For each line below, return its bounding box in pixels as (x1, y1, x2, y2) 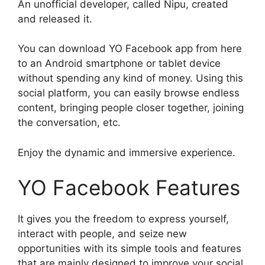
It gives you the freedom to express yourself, (18, 213, 229, 225)
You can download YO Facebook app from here (18, 43, 242, 55)
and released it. (18, 12, 92, 25)
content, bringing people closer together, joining (18, 102, 244, 114)
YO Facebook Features (18, 175, 240, 201)
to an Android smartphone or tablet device (18, 57, 221, 70)
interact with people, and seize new (18, 228, 187, 240)
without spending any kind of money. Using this (18, 72, 243, 85)
